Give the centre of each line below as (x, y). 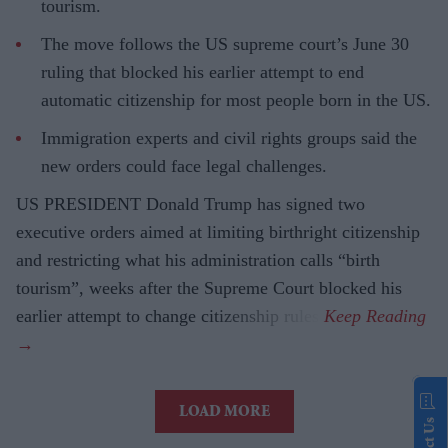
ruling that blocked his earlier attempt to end (202, 72)
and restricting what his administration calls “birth (198, 260)
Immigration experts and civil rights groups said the (229, 138)
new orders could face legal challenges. (184, 166)
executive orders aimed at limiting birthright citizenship (218, 232)
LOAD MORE (224, 413)
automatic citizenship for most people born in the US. (236, 100)
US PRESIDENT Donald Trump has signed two (190, 204)
